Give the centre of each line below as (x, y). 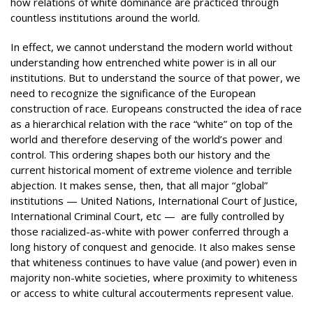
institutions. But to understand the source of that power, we (155, 78)
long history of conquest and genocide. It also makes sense (153, 247)
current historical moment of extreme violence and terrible (151, 170)
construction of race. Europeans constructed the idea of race (156, 108)
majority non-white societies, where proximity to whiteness (154, 277)
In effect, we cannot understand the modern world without (152, 47)
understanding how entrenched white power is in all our (144, 62)
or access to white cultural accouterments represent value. (152, 293)
